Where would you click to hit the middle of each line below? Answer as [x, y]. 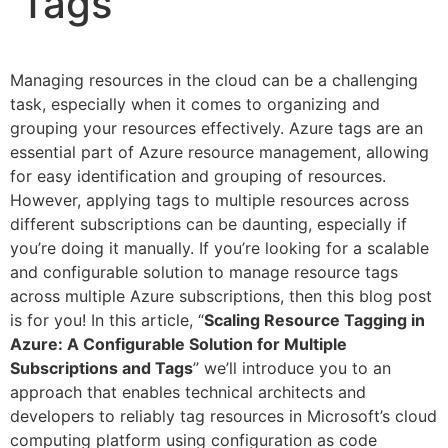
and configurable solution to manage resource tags [204, 272]
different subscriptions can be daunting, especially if [208, 224]
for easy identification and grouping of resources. [198, 176]
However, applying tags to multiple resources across [209, 200]
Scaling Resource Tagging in [314, 320]
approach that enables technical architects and [188, 392]
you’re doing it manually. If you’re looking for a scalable [219, 248]
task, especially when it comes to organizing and [195, 104]
